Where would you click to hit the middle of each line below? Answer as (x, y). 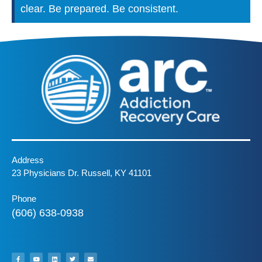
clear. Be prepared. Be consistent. (99, 8)
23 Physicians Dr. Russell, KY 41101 (82, 173)
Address (28, 160)
